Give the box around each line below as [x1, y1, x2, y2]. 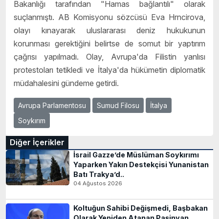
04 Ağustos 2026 [73, 180, 122, 187]
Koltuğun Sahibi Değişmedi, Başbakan [73, 204, 208, 213]
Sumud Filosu [97, 101, 139, 110]
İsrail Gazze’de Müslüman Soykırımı [73, 151, 199, 159]
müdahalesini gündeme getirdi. [14, 78, 119, 88]
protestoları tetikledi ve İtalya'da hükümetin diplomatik [14, 65, 205, 75]
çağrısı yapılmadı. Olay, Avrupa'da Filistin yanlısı [14, 52, 205, 62]
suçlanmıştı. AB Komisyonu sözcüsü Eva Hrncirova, [14, 12, 205, 22]
